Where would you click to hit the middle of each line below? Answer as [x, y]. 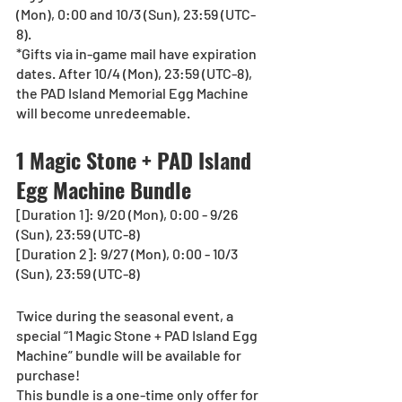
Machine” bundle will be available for [130, 355]
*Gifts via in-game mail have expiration [138, 54]
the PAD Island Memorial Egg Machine [134, 93]
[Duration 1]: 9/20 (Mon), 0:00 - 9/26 [128, 214]
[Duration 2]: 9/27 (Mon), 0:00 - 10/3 [128, 254]
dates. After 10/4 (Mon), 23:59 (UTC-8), [135, 74]
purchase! [48, 375]
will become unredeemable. [105, 113]
